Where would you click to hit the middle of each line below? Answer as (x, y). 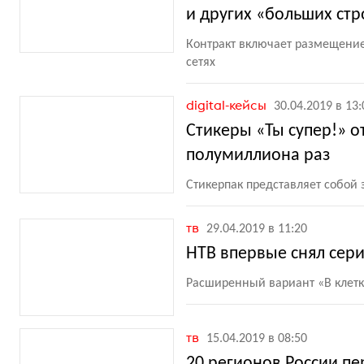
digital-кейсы (228, 105)
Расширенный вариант (250, 284)
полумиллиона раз (258, 156)
